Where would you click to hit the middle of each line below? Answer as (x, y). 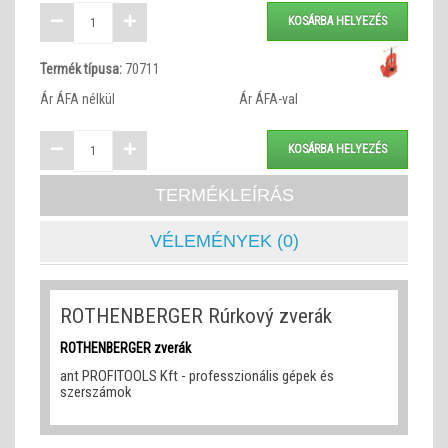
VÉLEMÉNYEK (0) (224, 241)
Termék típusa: (81, 69)
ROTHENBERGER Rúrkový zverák (196, 316)
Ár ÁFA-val (268, 99)
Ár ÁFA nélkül (77, 99)
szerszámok (96, 392)
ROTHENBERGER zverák (125, 348)
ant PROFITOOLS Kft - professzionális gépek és (197, 376)
